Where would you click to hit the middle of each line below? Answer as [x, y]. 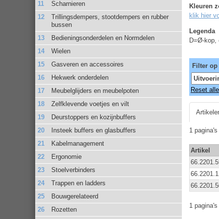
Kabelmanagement [78, 143]
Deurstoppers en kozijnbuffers [94, 117]
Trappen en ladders [79, 183]
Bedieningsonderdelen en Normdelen [103, 38]
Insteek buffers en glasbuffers [94, 130]
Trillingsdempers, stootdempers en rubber [110, 17]
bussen [62, 24]
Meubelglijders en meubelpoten [95, 90]
